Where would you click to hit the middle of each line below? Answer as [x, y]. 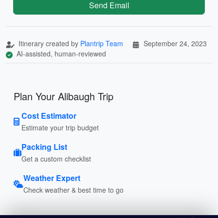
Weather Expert [52, 178]
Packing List [44, 146]
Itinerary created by [48, 43]
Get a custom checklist [56, 158]
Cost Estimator [49, 115]
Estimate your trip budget [60, 127]
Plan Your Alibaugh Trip [64, 96]
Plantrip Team [102, 43]
